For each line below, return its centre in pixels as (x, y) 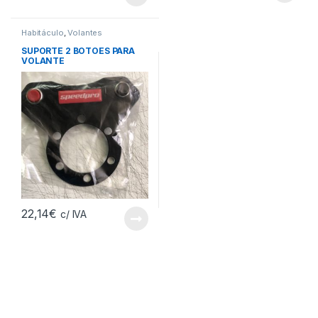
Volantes (85, 33)
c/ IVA (74, 214)
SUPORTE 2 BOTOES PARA (78, 50)
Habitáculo (42, 33)
